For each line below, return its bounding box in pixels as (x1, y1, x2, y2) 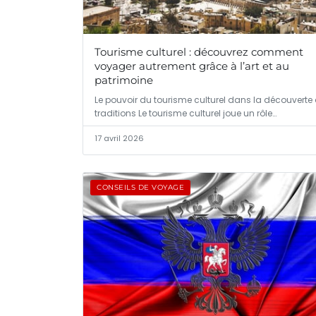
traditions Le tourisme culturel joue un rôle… (95, 107, 276, 120)
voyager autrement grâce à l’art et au (95, 59, 289, 73)
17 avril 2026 (95, 133, 144, 145)
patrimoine (95, 73, 153, 87)
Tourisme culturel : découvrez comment (95, 45, 303, 59)
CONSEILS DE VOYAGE (97, 183, 184, 193)
